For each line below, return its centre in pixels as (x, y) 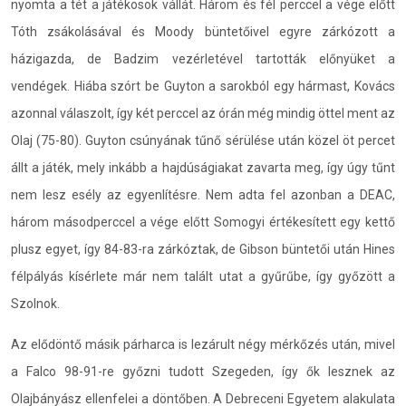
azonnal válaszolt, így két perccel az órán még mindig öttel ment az (203, 113)
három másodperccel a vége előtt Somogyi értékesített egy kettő (203, 222)
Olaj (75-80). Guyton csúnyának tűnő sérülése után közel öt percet (203, 140)
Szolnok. (35, 303)
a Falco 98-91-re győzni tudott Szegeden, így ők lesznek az (203, 371)
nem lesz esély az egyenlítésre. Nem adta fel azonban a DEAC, (203, 194)
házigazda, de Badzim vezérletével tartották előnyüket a (203, 58)
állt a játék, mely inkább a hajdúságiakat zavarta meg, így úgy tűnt (203, 167)
